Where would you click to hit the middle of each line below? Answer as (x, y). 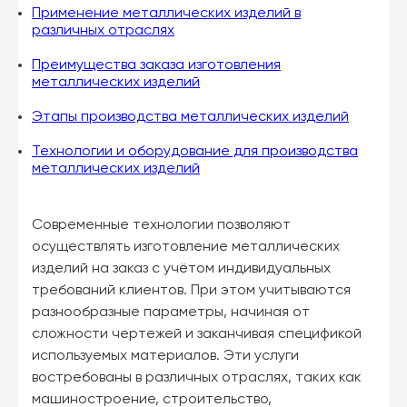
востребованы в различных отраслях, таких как (197, 378)
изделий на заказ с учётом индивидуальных (181, 269)
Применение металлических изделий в (166, 13)
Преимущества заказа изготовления (156, 65)
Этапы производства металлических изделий (190, 117)
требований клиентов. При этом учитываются (191, 291)
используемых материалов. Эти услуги (165, 357)
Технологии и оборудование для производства (195, 151)
